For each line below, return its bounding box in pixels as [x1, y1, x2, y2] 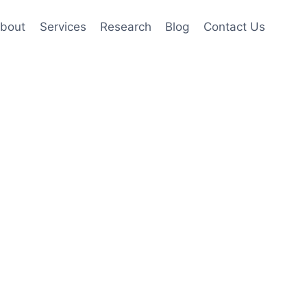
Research [100, 20, 152, 34]
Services [39, 20, 86, 34]
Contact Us [203, 20, 265, 34]
